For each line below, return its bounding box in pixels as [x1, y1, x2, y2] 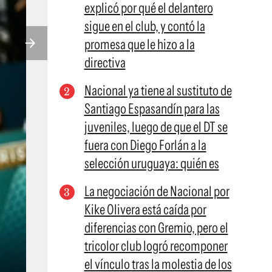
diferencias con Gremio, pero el [84, 219, 228, 236]
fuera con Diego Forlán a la [84, 137, 206, 154]
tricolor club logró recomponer [84, 237, 228, 254]
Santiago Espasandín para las [84, 100, 220, 117]
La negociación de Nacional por [84, 183, 229, 200]
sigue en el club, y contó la [84, 18, 205, 35]
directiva [84, 54, 126, 71]
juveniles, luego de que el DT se [84, 118, 228, 135]
